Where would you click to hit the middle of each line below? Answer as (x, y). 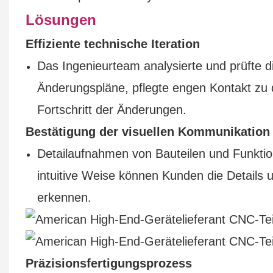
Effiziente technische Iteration (112, 44)
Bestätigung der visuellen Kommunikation (147, 131)
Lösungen (61, 19)
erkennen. (65, 197)
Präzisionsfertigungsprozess (108, 263)
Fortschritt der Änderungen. (112, 109)
